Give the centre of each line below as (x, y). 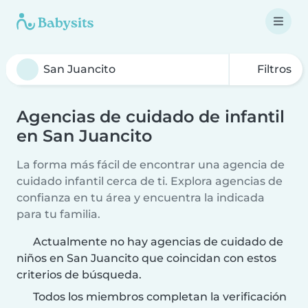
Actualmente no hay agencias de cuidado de (158, 242)
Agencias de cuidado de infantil (151, 117)
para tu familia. (58, 214)
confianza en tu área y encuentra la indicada (141, 198)
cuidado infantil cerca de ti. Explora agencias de (150, 181)
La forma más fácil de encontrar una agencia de (151, 165)
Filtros (273, 69)
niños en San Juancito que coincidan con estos (146, 258)
